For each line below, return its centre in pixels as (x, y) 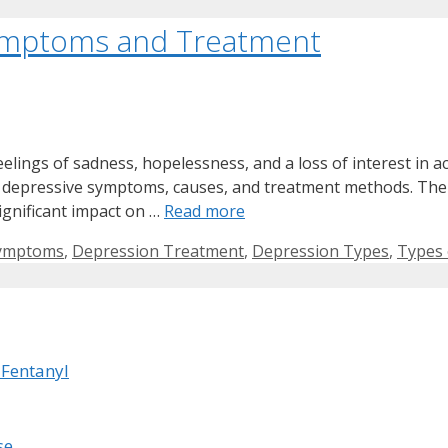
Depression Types (320, 251)
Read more (204, 211)
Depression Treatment (158, 251)
